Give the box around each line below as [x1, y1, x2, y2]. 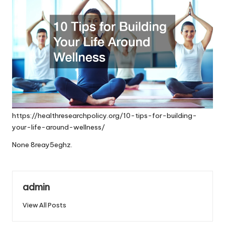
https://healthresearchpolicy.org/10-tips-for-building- [12, 111, 197, 121]
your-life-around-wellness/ [12, 123, 105, 132]
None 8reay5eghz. [12, 140, 72, 150]
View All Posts [23, 201, 66, 209]
